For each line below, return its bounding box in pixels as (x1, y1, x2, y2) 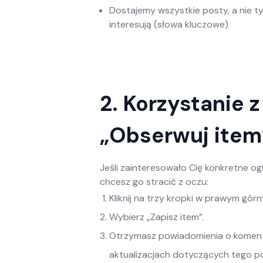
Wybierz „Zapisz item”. (109, 211, 204, 223)
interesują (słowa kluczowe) (109, 18, 228, 31)
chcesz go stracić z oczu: (100, 176, 208, 188)
